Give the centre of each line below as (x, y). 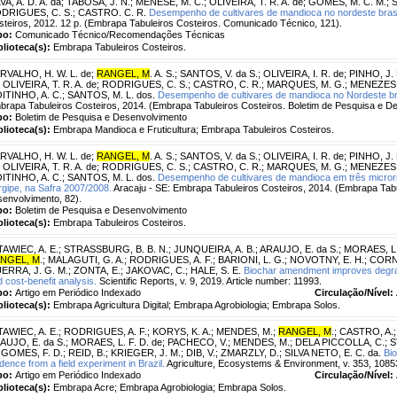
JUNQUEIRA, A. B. (214, 249)
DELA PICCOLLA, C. (340, 342)
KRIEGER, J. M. (146, 352)
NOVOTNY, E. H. (327, 259)
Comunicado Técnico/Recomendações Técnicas (120, 34)
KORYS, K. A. (182, 331)
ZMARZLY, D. (250, 352)
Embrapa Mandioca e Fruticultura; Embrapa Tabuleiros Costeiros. (194, 129)
